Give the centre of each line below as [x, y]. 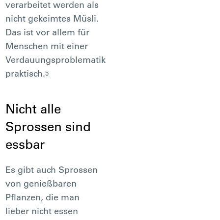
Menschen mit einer [47, 46]
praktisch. [26, 73]
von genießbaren [41, 183]
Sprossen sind [48, 126]
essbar [25, 144]
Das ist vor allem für [48, 32]
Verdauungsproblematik [56, 59]
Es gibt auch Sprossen [52, 169]
